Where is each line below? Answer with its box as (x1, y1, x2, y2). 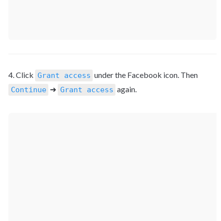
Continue (10, 85, 46, 95)
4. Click (8, 70, 35, 80)
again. (115, 84, 137, 94)
